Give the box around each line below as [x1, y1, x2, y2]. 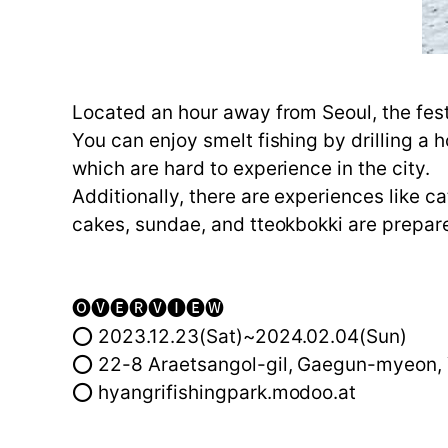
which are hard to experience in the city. [72, 157, 431, 181]
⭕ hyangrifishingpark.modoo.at [72, 381, 357, 405]
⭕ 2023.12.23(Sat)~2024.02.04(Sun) [72, 325, 408, 349]
